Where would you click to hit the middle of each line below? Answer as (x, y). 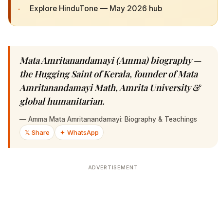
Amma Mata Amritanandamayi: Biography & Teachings (113, 119)
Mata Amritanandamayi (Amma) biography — (110, 60)
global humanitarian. (62, 101)
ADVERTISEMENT (113, 168)
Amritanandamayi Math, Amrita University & (110, 88)
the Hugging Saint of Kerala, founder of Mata (109, 74)
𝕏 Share (37, 133)
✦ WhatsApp (79, 133)
